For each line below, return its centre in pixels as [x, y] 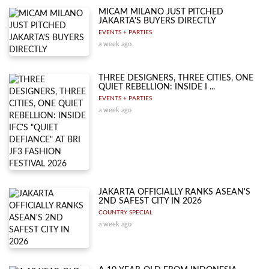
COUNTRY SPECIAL [126, 212]
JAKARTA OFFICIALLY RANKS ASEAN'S [175, 192]
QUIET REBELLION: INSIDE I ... [157, 87]
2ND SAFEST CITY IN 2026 [150, 201]
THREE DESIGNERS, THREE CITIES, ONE [176, 78]
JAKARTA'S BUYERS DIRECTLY [158, 21]
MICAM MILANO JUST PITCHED [161, 12]
